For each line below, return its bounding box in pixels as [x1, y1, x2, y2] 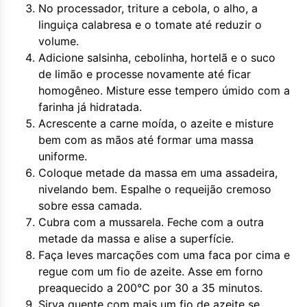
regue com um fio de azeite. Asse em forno [38, 265, 263, 278]
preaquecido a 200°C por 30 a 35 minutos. [38, 281, 262, 295]
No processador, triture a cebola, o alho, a [38, 1, 258, 15]
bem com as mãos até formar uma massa [38, 133, 254, 147]
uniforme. [38, 149, 87, 163]
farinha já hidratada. [38, 100, 142, 114]
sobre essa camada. [38, 199, 142, 212]
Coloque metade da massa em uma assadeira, [38, 166, 278, 180]
